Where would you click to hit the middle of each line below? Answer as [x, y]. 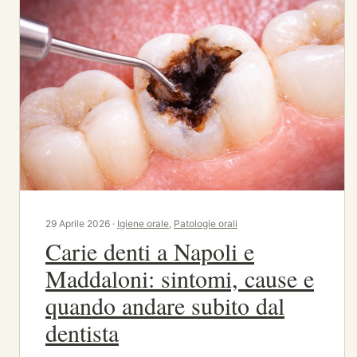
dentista [82, 332]
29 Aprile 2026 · [81, 223]
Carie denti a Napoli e [150, 251]
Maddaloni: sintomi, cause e [180, 278]
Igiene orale [143, 223]
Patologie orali [206, 223]
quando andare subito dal [165, 305]
